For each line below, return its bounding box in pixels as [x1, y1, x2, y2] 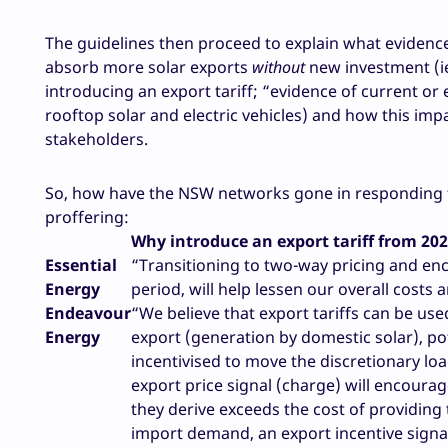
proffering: [45, 206, 129, 229]
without [252, 56, 305, 79]
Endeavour [45, 302, 131, 325]
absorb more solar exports [45, 56, 252, 79]
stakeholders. [45, 128, 148, 151]
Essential [45, 254, 117, 277]
